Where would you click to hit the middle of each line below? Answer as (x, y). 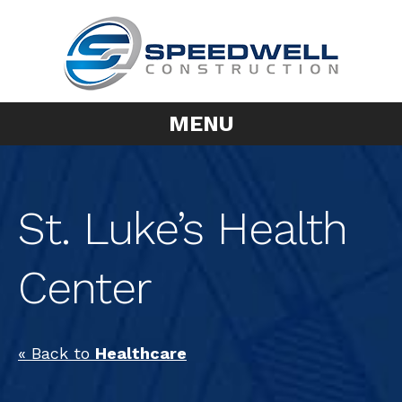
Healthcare (141, 353)
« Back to (57, 353)
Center (85, 288)
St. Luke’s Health (183, 228)
